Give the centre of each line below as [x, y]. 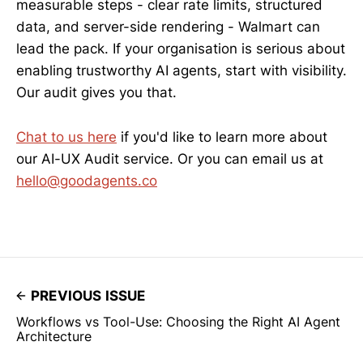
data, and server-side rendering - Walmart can [168, 27]
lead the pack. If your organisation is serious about [181, 49]
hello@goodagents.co [87, 180]
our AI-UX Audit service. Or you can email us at [170, 158]
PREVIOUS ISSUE [88, 295]
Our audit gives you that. [96, 93]
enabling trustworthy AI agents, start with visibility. [181, 71]
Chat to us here [66, 137]
